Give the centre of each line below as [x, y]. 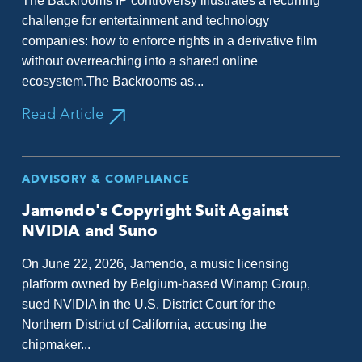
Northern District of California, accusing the [144, 324]
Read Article [62, 114]
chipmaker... [56, 345]
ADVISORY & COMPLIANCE [105, 179]
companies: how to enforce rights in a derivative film [169, 41]
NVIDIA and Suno [90, 230]
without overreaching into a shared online [139, 61]
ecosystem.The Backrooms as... [112, 81]
